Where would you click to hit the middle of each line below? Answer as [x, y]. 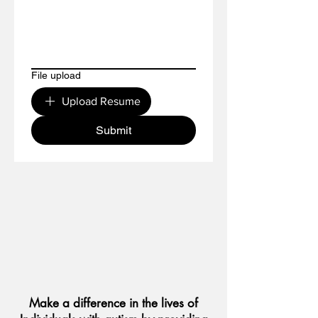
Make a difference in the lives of [114, 303]
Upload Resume [101, 101]
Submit [114, 130]
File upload [56, 75]
